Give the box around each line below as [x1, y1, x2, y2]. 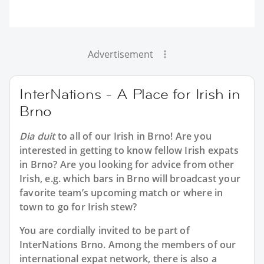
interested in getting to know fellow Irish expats [19, 143, 239, 157]
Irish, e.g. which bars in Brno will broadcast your [19, 171, 241, 185]
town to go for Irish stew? [19, 200, 137, 213]
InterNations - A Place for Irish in [19, 84, 240, 103]
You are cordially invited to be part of [19, 223, 190, 237]
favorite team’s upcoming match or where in [19, 186, 223, 199]
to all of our [55, 129, 114, 143]
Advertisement [87, 47, 153, 61]
